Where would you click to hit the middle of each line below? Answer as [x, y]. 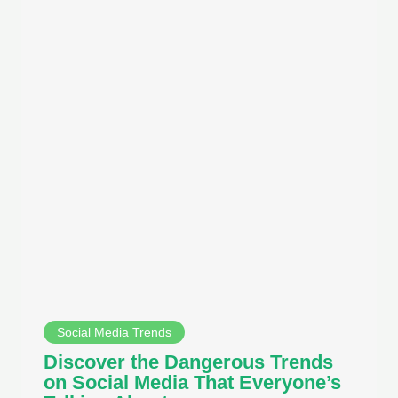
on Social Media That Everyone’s [192, 383]
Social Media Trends [114, 333]
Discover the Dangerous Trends [188, 362]
